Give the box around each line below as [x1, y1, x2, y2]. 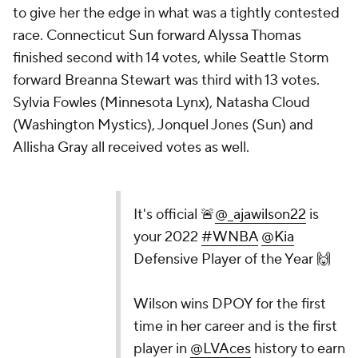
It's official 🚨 [133, 205, 215, 224]
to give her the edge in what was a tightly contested [13, 4, 340, 22]
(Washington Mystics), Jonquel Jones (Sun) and [13, 116, 313, 134]
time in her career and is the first [133, 317, 337, 336]
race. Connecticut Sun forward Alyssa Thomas [13, 26, 301, 45]
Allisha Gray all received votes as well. [13, 138, 253, 157]
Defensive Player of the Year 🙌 [133, 250, 331, 268]
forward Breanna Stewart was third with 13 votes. [13, 71, 320, 89]
